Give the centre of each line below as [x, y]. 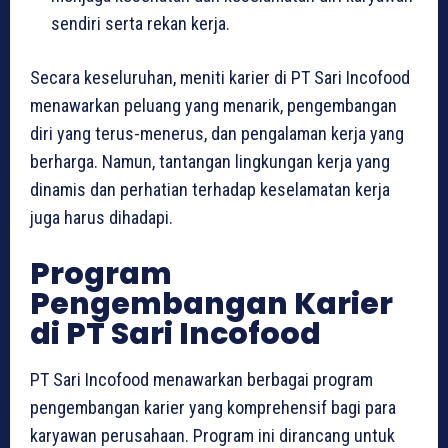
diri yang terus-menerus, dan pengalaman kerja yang [217, 134]
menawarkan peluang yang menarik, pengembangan [213, 106]
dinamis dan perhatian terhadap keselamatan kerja [210, 190]
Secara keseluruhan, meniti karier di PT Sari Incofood [220, 78]
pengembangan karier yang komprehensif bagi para [213, 408]
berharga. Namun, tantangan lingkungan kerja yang [210, 162]
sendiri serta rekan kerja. [140, 24]
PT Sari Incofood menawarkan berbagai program [201, 380]
